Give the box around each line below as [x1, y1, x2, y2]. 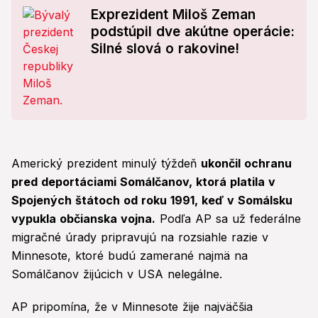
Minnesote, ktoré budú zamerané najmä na [11, 248, 248, 263]
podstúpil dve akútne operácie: [91, 23, 295, 40]
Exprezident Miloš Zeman [91, 6, 256, 23]
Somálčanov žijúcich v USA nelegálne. [11, 267, 222, 282]
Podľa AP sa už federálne [155, 212, 301, 226]
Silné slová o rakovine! [91, 40, 239, 57]
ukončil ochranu [201, 156, 292, 171]
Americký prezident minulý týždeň [11, 156, 201, 171]
